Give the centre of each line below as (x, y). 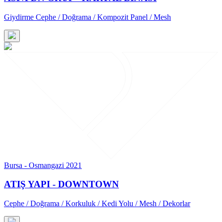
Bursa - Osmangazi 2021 (43, 165)
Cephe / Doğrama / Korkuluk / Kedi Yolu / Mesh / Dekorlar (97, 204)
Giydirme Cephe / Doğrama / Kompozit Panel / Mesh (87, 17)
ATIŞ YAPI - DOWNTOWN (61, 184)
